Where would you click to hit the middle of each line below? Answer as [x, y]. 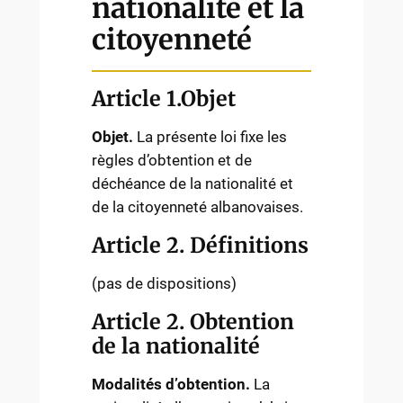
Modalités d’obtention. [171, 385]
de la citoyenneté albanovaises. [198, 207]
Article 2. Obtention [193, 322]
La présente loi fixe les [210, 137]
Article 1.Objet [164, 99]
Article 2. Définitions [201, 246]
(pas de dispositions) [165, 284]
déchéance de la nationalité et [193, 184]
